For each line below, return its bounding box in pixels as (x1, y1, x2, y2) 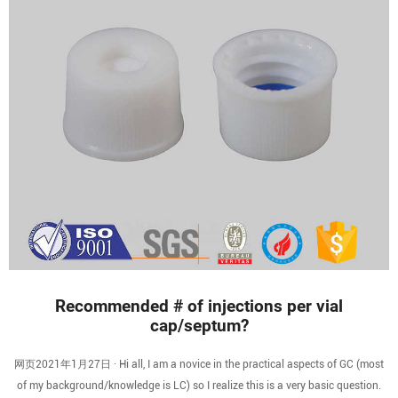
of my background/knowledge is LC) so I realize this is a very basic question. (17, 379, 381, 392)
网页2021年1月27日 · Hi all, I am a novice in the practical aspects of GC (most (14, 358, 384, 370)
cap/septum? (149, 316, 249, 336)
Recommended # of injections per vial (55, 297, 343, 316)
